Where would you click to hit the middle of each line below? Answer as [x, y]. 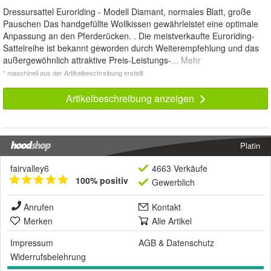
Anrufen [39, 207]
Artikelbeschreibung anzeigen [131, 99]
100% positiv [102, 181]
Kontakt [166, 207]
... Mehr [186, 60]
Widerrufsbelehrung [48, 257]
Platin [250, 146]
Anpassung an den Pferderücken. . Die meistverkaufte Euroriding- [129, 36]
